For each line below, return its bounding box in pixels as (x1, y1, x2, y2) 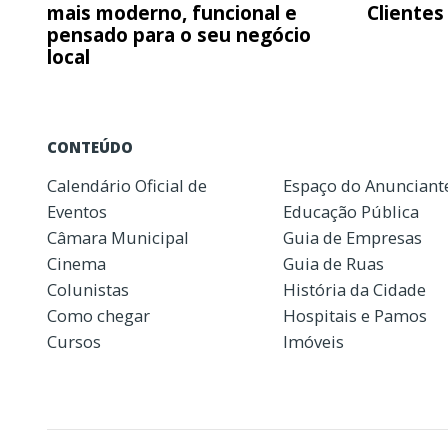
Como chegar (47, 303, 150, 327)
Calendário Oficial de (47, 173, 207, 197)
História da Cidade (283, 277, 427, 301)
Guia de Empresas (283, 225, 423, 249)
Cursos (47, 329, 101, 353)
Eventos (47, 199, 107, 223)
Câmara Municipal (47, 225, 189, 249)
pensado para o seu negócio (47, 22, 311, 49)
